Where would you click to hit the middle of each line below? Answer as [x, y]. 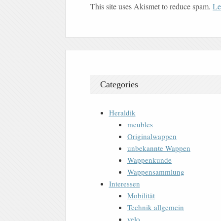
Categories [119, 84]
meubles [140, 124]
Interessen [124, 183]
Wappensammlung [156, 171]
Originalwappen [152, 136]
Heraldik [122, 112]
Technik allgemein [156, 207]
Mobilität [141, 195]
